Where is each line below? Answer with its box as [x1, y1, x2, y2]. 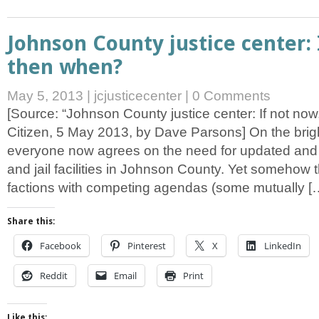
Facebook [40, 239, 81, 253]
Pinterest [127, 239, 166, 253]
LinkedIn [264, 239, 301, 253]
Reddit [40, 269, 68, 283]
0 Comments [192, 88, 271, 103]
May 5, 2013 [7, 88, 87, 103]
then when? [7, 54, 122, 79]
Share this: [7, 216, 55, 227]
